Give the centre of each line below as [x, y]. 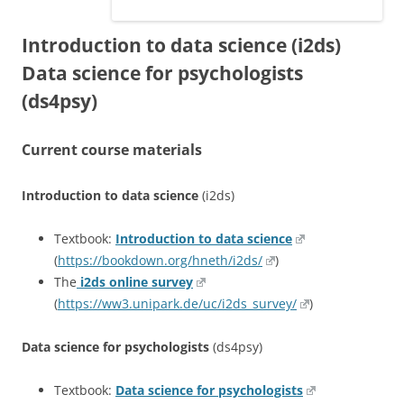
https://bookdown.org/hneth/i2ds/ [160, 260]
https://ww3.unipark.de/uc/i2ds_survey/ [177, 303]
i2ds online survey [135, 282]
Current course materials [112, 150]
